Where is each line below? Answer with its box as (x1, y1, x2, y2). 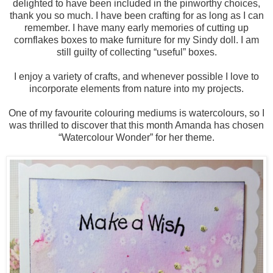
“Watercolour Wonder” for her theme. (58, 132, 214, 143)
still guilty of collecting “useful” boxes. (56, 46, 217, 57)
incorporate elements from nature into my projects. (29, 83, 244, 94)
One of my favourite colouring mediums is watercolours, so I (9, 107, 264, 118)
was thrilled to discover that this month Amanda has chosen (9, 119, 264, 130)
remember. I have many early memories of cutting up (24, 22, 249, 33)
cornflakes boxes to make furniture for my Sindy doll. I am (14, 34, 259, 45)
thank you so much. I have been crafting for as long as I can (9, 10, 264, 21)
